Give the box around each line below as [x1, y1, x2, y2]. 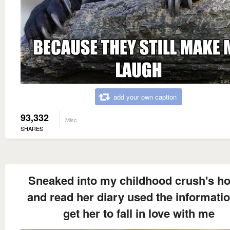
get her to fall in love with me [63, 204, 215, 221]
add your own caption [113, 91, 177, 102]
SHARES [21, 124, 43, 132]
